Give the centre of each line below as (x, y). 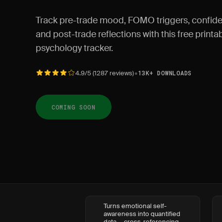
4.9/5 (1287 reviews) (105, 73)
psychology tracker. (74, 48)
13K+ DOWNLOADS (165, 73)
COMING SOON (74, 107)
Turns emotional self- (135, 206)
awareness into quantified (142, 214)
